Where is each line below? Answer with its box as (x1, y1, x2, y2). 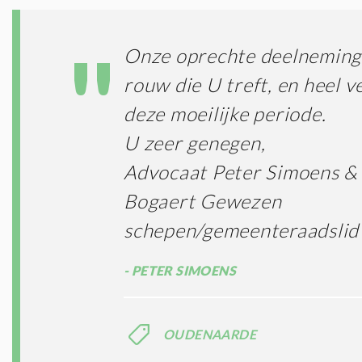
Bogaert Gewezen (124, 189, 282, 213)
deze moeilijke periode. (124, 102, 326, 126)
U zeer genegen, (124, 131, 266, 155)
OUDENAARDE (163, 326, 256, 343)
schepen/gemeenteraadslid (124, 218, 359, 242)
